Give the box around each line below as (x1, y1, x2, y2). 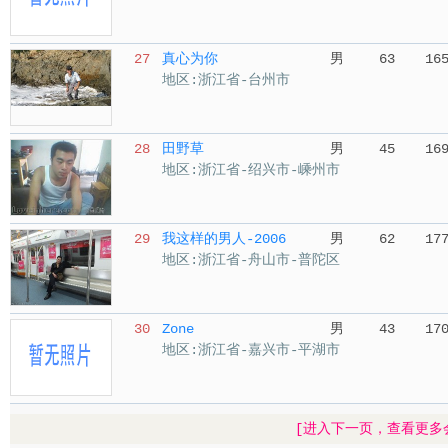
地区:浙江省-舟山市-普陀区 (162, 252, 340, 268)
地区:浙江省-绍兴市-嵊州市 (162, 162, 340, 178)
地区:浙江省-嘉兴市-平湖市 (162, 342, 340, 358)
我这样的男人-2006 (162, 231, 286, 247)
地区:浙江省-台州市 (162, 72, 290, 88)
